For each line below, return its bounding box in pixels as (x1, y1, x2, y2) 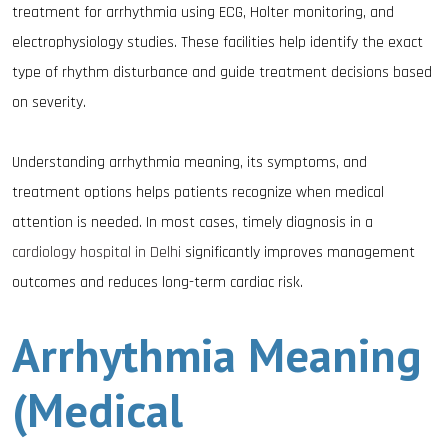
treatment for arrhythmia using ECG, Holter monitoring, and (12, 2, 394, 23)
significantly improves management (185, 242, 415, 263)
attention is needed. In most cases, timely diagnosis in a (12, 212, 373, 233)
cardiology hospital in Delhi (12, 242, 185, 263)
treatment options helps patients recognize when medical (12, 182, 384, 203)
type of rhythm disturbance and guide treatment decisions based (12, 62, 432, 83)
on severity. (12, 92, 86, 113)
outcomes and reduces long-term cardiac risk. (12, 272, 303, 293)
